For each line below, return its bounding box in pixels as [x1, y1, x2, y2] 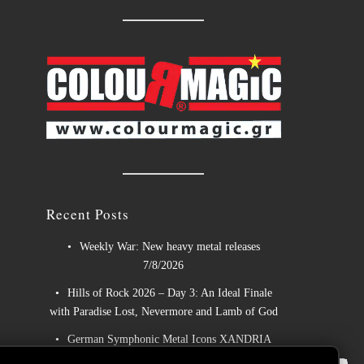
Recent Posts [45, 204, 129, 223]
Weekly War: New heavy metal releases [79, 240, 260, 253]
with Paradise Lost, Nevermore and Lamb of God [49, 305, 278, 318]
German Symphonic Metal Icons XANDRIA [67, 332, 272, 345]
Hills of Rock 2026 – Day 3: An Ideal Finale [67, 286, 272, 299]
